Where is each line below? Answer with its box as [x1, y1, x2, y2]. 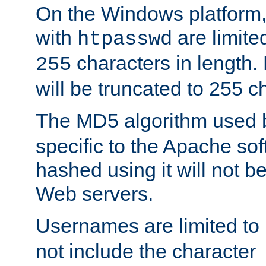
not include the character [36, 239, 261, 262]
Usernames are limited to [36, 214, 265, 237]
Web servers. [36, 182, 153, 205]
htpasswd [77, 27, 172, 50]
